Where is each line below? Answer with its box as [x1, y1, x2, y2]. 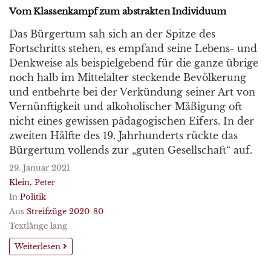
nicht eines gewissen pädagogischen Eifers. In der [9, 115, 254, 127]
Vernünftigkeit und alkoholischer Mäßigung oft [9, 100, 242, 113]
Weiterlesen [15, 241, 63, 252]
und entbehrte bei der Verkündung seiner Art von [9, 86, 255, 98]
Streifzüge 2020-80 [27, 207, 103, 216]
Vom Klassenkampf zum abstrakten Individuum [9, 5, 226, 17]
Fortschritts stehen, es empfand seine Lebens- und [9, 42, 257, 54]
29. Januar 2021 [9, 163, 70, 172]
